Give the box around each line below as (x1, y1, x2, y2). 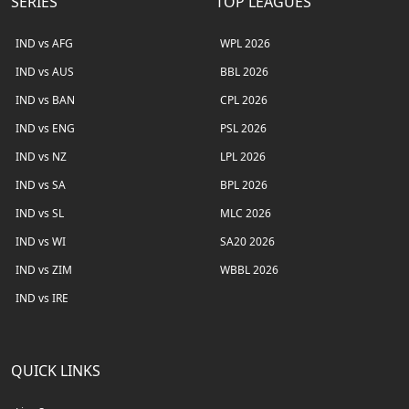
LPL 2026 (220, 148, 266, 164)
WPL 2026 (220, 35, 270, 51)
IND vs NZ (16, 148, 67, 164)
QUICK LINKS (11, 360, 100, 381)
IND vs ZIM (16, 261, 72, 278)
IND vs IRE (16, 289, 68, 306)
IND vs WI (16, 233, 66, 249)
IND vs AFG (16, 35, 73, 51)
